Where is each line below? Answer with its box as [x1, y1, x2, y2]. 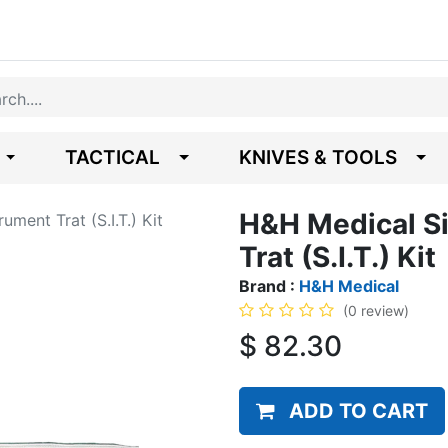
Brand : [239, 276, 299, 296]
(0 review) [343, 302, 409, 319]
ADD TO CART [289, 399, 428, 423]
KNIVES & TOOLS [239, 146, 398, 169]
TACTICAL [65, 146, 161, 169]
